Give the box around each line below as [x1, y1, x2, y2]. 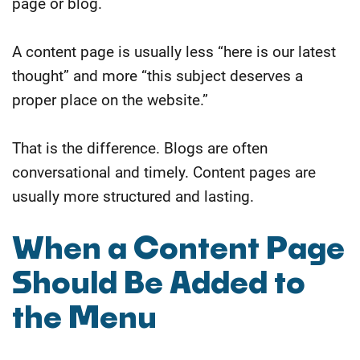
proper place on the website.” [12, 90, 208, 109]
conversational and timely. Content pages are [12, 162, 316, 182]
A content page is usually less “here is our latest [12, 42, 336, 61]
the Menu [12, 303, 157, 334]
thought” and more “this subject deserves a [12, 66, 303, 85]
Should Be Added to [12, 268, 305, 300]
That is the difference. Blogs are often [12, 138, 268, 157]
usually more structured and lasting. [12, 186, 254, 206]
